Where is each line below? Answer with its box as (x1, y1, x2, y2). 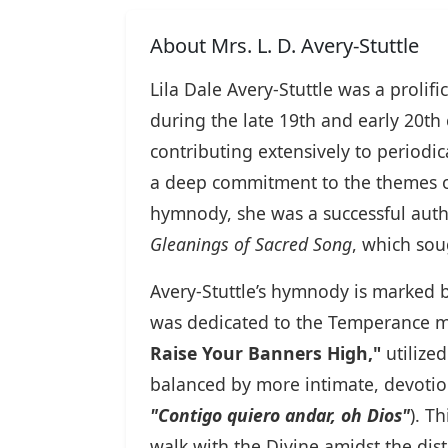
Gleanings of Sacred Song (150, 232, 352, 257)
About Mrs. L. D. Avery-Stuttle (150, 32, 419, 60)
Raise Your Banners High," (150, 341, 381, 366)
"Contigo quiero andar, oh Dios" (150, 403, 410, 428)
